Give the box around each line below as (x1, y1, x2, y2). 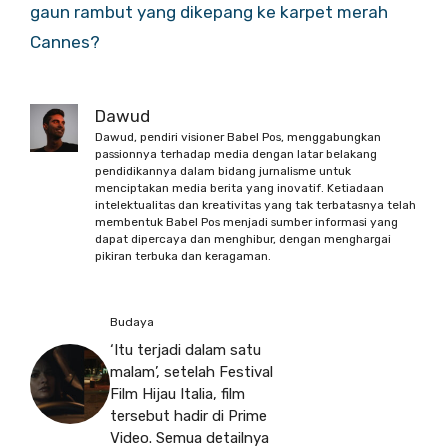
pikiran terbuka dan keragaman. (95, 249, 271, 263)
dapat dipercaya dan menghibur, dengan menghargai (95, 232, 391, 246)
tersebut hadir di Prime (110, 407, 267, 426)
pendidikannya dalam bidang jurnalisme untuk (95, 164, 351, 178)
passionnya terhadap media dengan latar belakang (95, 147, 377, 161)
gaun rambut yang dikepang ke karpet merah (30, 2, 388, 22)
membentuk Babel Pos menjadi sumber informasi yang (95, 215, 398, 229)
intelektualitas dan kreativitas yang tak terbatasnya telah (95, 198, 416, 212)
